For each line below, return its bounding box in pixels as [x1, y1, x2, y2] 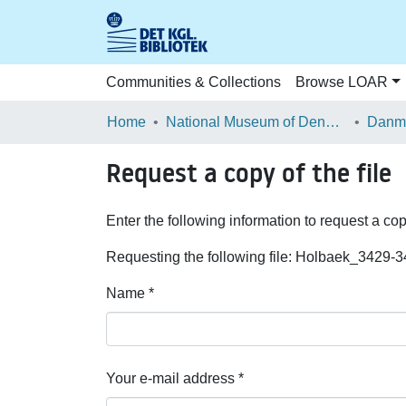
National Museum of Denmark [325, 114, 340, 130]
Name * [106, 285, 154, 301]
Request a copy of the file [106, 156, 391, 190]
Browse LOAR [295, 74, 388, 90]
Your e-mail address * [106, 371, 244, 386]
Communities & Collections [106, 74, 281, 90]
